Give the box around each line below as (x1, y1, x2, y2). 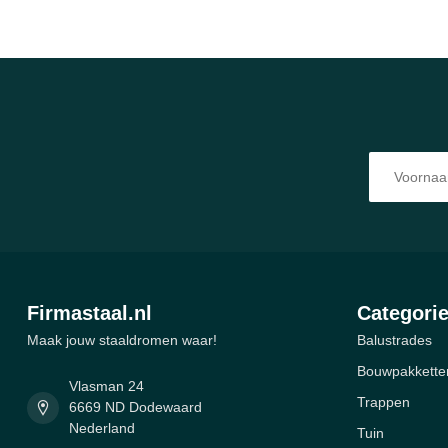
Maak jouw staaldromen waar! (27, 332, 217, 349)
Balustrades (357, 332, 432, 349)
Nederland (69, 420, 135, 437)
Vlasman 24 (69, 378, 144, 395)
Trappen (357, 394, 410, 411)
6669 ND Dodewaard (69, 399, 202, 416)
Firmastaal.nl (27, 302, 152, 325)
